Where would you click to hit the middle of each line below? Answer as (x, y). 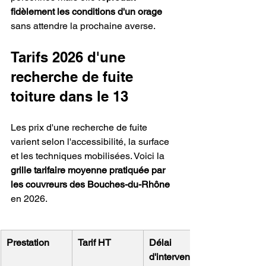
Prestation (28, 243)
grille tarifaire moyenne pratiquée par (89, 170)
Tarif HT (94, 243)
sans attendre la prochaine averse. (83, 26)
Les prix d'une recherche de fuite (80, 128)
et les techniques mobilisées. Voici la (89, 156)
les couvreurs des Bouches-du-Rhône (90, 185)
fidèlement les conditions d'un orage (86, 12)
